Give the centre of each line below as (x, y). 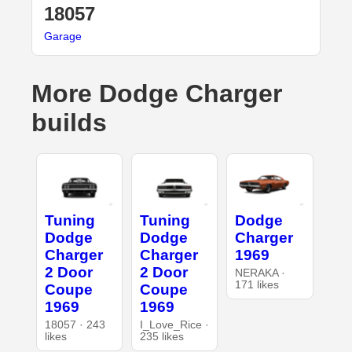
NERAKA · (260, 273)
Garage (63, 37)
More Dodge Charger (157, 94)
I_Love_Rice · (174, 324)
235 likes (161, 336)
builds (69, 123)
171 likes (257, 284)
